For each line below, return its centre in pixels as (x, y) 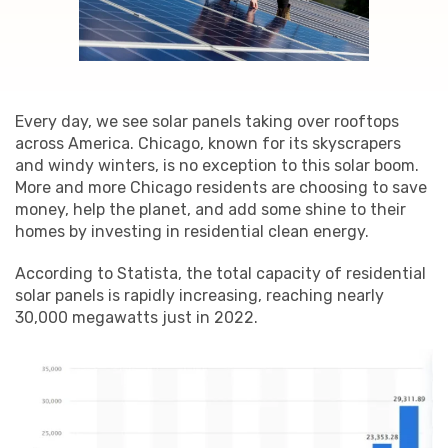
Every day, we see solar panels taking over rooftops (207, 122)
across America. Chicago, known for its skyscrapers (208, 144)
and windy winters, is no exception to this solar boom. (217, 166)
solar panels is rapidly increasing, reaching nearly (199, 296)
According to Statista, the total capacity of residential (220, 274)
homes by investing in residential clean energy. (192, 232)
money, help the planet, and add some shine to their (210, 210)
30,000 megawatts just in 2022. (136, 318)
